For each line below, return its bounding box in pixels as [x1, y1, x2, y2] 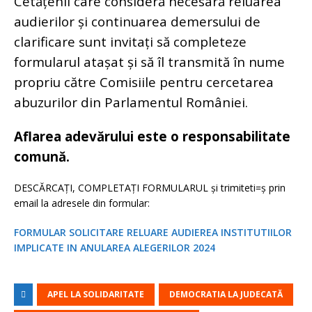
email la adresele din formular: [14, 196, 150, 210]
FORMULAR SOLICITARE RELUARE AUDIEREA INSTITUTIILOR [14, 226, 292, 239]
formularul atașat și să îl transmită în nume [14, 53, 285, 70]
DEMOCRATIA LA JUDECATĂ [169, 288, 283, 300]
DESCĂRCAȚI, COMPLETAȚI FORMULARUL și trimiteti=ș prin [14, 181, 286, 194]
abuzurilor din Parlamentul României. [14, 93, 248, 111]
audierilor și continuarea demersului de [14, 13, 260, 30]
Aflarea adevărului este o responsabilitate [14, 127, 290, 145]
